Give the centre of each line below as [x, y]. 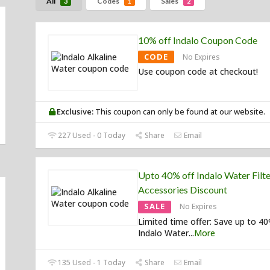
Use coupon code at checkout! [198, 72]
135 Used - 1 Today [91, 263]
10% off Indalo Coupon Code [198, 40]
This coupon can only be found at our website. [180, 112]
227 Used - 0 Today [91, 136]
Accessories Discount [183, 190]
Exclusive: [75, 112]
